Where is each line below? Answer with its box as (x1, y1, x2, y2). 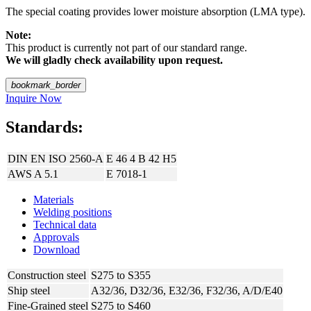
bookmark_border (11, 79, 81, 90)
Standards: (6, 118, 83, 137)
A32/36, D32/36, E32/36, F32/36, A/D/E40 (91, 285, 283, 297)
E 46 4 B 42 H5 (106, 153, 176, 165)
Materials (33, 194, 74, 206)
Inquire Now (6, 92, 62, 104)
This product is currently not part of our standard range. (6, 41, 247, 53)
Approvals (33, 231, 79, 244)
